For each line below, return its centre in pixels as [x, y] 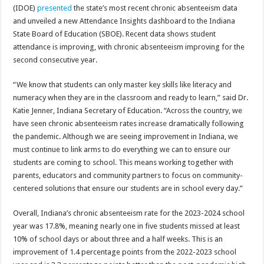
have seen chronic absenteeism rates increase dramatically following [129, 123]
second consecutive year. [55, 60]
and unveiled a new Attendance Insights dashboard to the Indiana [124, 21]
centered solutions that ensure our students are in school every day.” [129, 188]
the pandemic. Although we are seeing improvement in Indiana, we [126, 136]
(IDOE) [25, 8]
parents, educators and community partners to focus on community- [128, 175]
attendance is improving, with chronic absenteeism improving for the [129, 47]
